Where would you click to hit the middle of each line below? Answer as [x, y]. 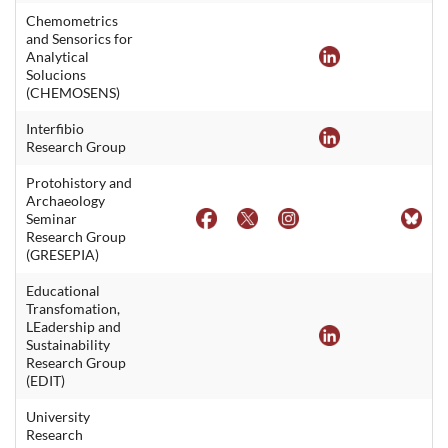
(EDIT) [45, 380]
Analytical [57, 56]
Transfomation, [73, 308]
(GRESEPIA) [62, 254]
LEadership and [73, 326]
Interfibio [55, 128]
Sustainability [68, 344]
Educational [63, 290]
